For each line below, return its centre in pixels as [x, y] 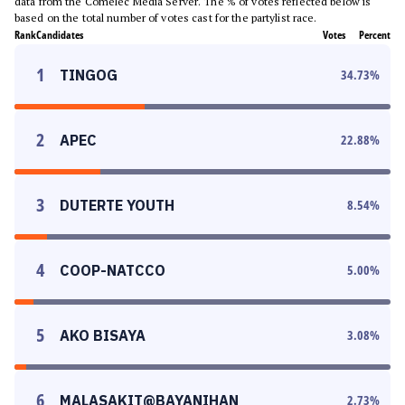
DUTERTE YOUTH [117, 205]
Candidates [60, 35]
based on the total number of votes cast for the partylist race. [166, 18]
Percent [375, 35]
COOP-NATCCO [113, 270]
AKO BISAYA [103, 335]
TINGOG [89, 75]
